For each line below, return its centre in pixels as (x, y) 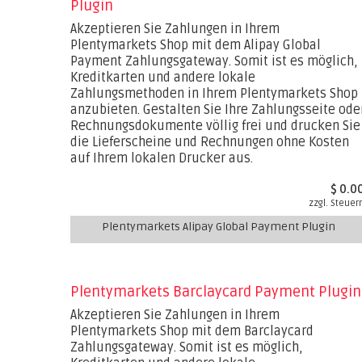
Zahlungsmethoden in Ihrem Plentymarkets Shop (214, 94)
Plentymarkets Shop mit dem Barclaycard (192, 331)
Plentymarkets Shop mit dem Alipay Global (196, 45)
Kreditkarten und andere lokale (163, 78)
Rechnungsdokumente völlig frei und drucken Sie (215, 126)
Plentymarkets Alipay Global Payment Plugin (218, 227)
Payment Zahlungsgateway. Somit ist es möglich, (214, 61)
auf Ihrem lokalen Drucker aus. (162, 158)
